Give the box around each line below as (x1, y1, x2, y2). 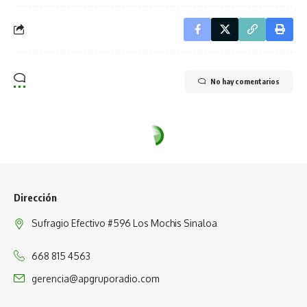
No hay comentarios (210, 76, 280, 86)
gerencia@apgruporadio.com (32, 272, 159, 284)
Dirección (14, 191, 57, 204)
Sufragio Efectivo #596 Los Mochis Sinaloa (32, 217, 217, 229)
